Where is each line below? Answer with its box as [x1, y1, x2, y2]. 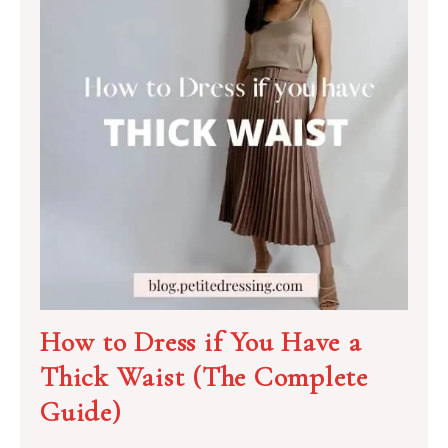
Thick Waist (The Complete [40, 360, 368, 395]
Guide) [40, 395, 122, 430]
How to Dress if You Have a [40, 325, 362, 360]
